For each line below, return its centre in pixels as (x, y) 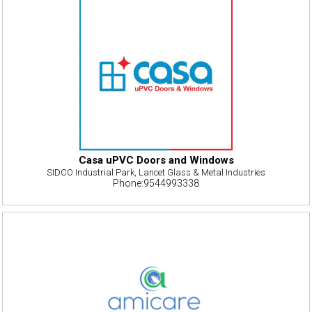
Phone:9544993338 (156, 183)
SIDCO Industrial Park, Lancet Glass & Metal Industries (156, 172)
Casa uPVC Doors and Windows (156, 160)
